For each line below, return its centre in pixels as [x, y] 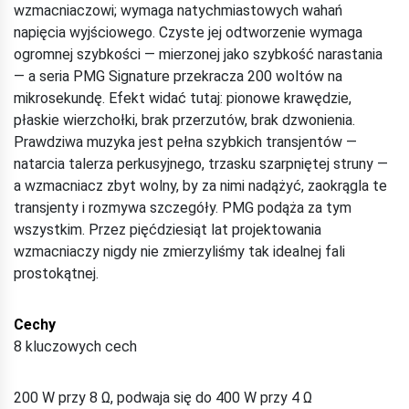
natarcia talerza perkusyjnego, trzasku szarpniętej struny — [201, 163]
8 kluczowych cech [75, 346]
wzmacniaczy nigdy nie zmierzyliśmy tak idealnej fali [179, 251]
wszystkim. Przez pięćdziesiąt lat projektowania [168, 229]
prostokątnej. [56, 273]
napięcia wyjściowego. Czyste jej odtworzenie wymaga [188, 32]
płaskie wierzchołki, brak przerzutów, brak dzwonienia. [184, 120]
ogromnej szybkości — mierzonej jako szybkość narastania [198, 54]
